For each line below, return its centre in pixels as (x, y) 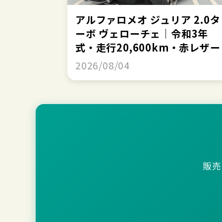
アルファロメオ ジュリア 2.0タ (148, 19)
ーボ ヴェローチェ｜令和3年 (142, 33)
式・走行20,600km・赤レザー (148, 47)
